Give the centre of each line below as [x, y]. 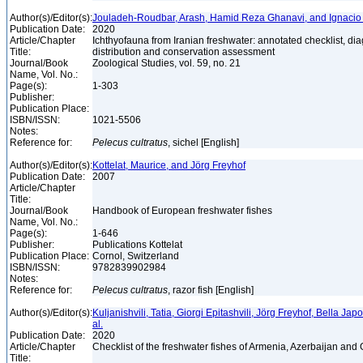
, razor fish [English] [212, 290]
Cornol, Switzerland [137, 256]
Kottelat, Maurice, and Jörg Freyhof [169, 165]
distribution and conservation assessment [185, 52]
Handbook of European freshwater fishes [184, 211]
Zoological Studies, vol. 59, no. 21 [168, 63]
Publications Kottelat [139, 245]
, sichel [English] [205, 143]
